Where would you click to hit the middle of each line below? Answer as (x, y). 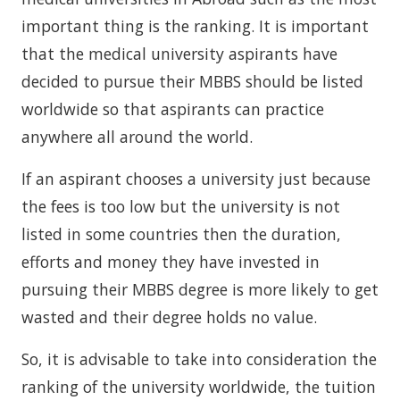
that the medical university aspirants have (179, 54)
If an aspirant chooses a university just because (196, 179)
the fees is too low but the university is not (181, 206)
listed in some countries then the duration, (181, 234)
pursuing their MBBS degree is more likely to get (200, 289)
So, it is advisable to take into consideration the (199, 359)
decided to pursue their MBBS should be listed (192, 81)
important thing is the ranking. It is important (195, 26)
